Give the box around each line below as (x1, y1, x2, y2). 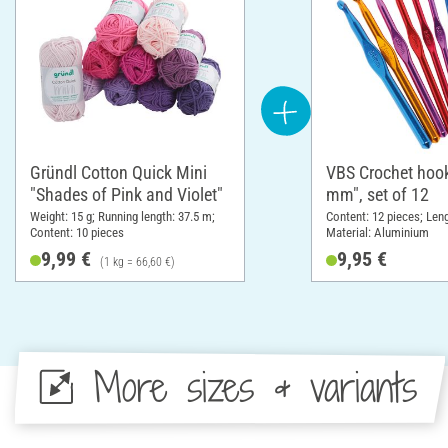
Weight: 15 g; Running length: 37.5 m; (30, 208, 215, 224)
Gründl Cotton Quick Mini (30, 161, 207, 183)
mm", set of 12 (326, 183, 429, 205)
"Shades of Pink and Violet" (30, 183, 223, 205)
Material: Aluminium (326, 224, 429, 240)
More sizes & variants (93, 359, 417, 415)
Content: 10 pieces (30, 224, 124, 240)
